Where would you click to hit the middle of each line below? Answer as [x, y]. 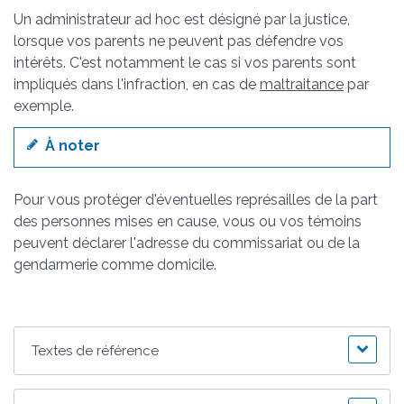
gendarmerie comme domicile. [115, 265]
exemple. [44, 106]
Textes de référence [96, 351]
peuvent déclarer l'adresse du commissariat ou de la [187, 243]
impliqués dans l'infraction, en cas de [137, 84]
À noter [69, 145]
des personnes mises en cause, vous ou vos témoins [188, 222]
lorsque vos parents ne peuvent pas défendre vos [179, 41]
